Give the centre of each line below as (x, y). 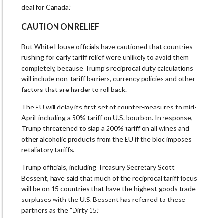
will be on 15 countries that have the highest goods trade (109, 188)
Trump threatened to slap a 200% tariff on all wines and (105, 128)
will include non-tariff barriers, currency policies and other (108, 78)
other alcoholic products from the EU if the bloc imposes (107, 139)
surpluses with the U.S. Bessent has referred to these (103, 199)
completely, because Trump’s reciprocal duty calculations (107, 68)
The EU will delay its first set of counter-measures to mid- (109, 107)
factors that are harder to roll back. (74, 89)
